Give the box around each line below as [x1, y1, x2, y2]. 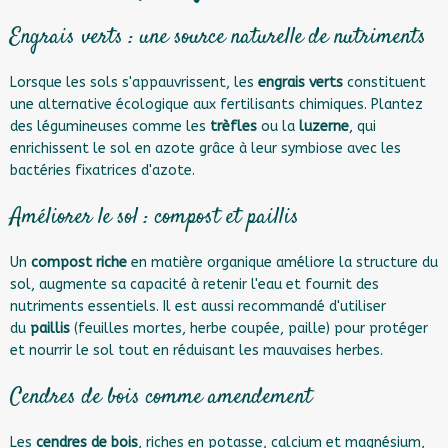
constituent [343, 74, 426, 91]
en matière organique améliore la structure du [127, 254, 438, 271]
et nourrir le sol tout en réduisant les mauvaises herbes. [10, 342, 383, 359]
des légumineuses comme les [10, 118, 210, 135]
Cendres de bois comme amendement [10, 381, 312, 413]
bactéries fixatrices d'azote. [10, 162, 195, 179]
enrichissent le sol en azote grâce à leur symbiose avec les [10, 140, 401, 157]
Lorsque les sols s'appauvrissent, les [10, 74, 258, 91]
